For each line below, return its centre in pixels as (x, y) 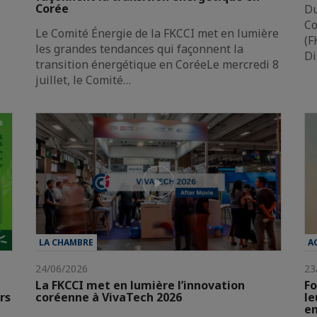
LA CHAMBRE (66, 243)
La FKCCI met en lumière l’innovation (140, 286)
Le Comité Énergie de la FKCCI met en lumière (157, 33)
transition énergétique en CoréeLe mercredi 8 (157, 64)
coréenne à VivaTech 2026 (109, 298)
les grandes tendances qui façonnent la (139, 48)
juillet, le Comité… (83, 80)
